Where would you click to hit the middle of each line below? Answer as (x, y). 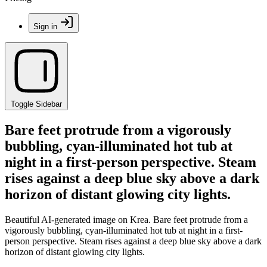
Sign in (45, 27)
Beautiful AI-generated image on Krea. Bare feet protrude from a (126, 219)
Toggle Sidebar (36, 104)
